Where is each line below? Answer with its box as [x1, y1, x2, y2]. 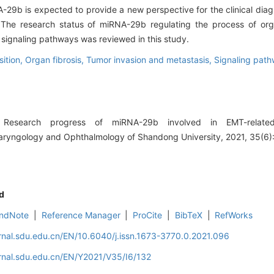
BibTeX [174, 210, 202, 221]
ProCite [133, 210, 163, 221]
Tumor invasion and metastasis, [86, 54, 214, 65]
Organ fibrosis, [25, 54, 86, 65]
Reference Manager [41, 210, 120, 221]
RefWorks [215, 210, 253, 221]
